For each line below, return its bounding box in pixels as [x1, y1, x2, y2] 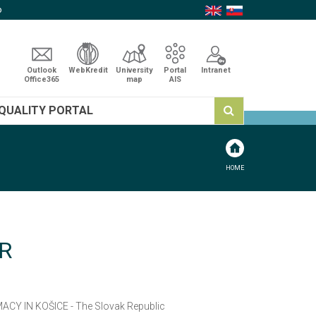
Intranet [201, 66, 231, 75]
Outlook [27, 66, 56, 75]
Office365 [24, 75, 59, 84]
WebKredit [68, 66, 108, 75]
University [116, 66, 152, 75]
